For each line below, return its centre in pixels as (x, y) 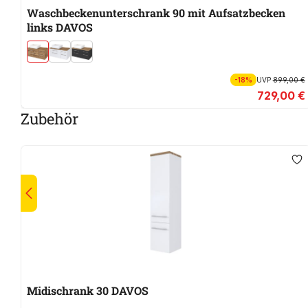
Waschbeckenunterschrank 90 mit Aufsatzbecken (156, 13)
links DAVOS (60, 27)
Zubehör (49, 119)
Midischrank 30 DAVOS (88, 291)
